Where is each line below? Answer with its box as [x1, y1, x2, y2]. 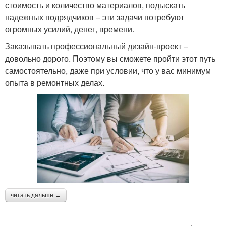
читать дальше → [11, 192, 61, 199]
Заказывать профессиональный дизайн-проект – [5, 40, 188, 52]
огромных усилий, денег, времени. [5, 23, 134, 35]
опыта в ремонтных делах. [5, 76, 104, 88]
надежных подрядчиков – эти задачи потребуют [5, 11, 184, 23]
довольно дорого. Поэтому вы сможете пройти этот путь [5, 52, 215, 64]
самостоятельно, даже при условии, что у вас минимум [5, 64, 211, 76]
